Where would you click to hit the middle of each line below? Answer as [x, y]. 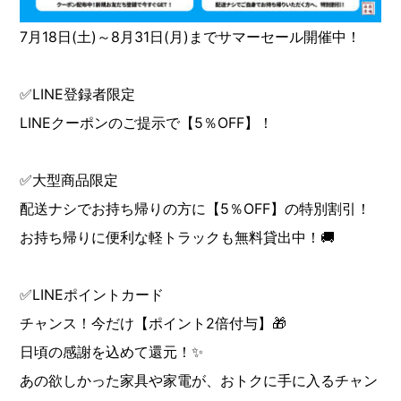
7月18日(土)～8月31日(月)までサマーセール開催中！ [191, 37]
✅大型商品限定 [69, 180]
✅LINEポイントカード [92, 295]
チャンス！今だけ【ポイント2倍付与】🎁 [154, 324]
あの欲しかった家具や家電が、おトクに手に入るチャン [199, 381]
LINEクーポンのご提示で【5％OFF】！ [147, 123]
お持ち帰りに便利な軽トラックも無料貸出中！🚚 [178, 238]
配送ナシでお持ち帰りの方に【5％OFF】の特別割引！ [196, 209]
